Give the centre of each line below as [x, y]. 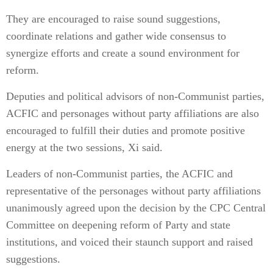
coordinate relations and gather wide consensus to [116, 36]
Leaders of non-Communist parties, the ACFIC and [119, 174]
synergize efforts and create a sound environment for [123, 53]
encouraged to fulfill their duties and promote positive [126, 130]
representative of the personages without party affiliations [133, 191]
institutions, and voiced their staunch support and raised [129, 242]
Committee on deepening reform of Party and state [118, 225]
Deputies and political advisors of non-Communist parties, [135, 96]
